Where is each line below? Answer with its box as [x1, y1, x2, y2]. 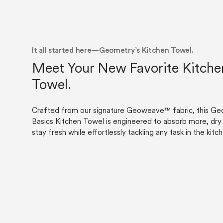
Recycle [96, 11, 123, 19]
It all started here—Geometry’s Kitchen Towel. [32, 47, 194, 55]
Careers [32, 11, 59, 19]
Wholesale [131, 11, 167, 19]
